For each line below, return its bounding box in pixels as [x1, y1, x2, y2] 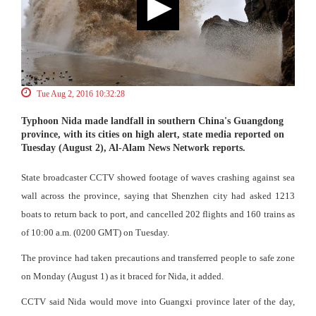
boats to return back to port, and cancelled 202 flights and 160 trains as [21, 209, 295, 220]
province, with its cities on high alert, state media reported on [21, 129, 284, 140]
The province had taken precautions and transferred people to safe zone [21, 253, 295, 264]
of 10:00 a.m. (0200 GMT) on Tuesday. [21, 227, 169, 238]
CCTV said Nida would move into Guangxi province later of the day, [21, 296, 295, 308]
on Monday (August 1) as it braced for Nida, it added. [21, 271, 224, 282]
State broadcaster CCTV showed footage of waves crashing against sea [21, 172, 295, 183]
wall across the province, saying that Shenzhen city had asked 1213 [21, 190, 295, 202]
